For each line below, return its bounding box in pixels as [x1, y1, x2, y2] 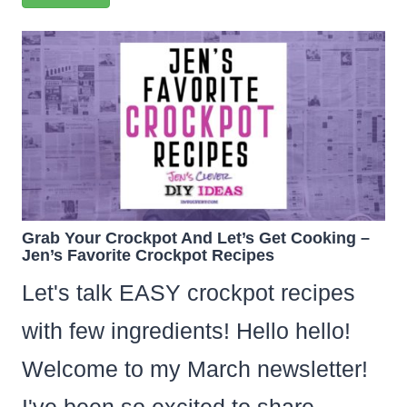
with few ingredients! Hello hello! [21, 318, 351, 344]
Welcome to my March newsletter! [21, 356, 368, 382]
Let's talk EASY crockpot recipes [21, 280, 355, 306]
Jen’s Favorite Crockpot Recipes [21, 246, 274, 265]
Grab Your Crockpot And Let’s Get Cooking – [21, 229, 370, 248]
